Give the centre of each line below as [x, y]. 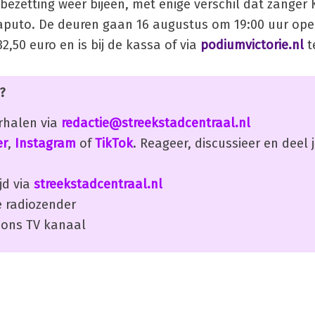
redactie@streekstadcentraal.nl [156, 123]
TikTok [114, 143]
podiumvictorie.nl [252, 45]
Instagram [45, 143]
